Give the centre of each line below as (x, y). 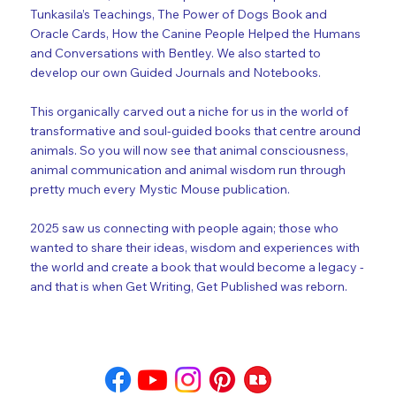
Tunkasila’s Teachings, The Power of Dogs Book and (179, 15)
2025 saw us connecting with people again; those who (185, 228)
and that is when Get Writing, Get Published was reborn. (189, 287)
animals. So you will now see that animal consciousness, (190, 151)
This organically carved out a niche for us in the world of (190, 112)
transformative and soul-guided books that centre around (196, 131)
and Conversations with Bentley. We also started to (176, 53)
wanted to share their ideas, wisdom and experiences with (195, 248)
